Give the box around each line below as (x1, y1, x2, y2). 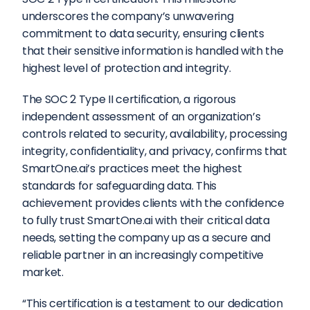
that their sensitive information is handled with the (22, 43, 284, 59)
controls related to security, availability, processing (22, 126, 287, 142)
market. (22, 264, 69, 280)
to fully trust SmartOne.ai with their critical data (22, 212, 270, 228)
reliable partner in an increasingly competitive (22, 247, 264, 263)
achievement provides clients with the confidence (22, 195, 284, 211)
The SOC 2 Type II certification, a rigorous (22, 91, 236, 107)
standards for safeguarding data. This (22, 178, 217, 194)
